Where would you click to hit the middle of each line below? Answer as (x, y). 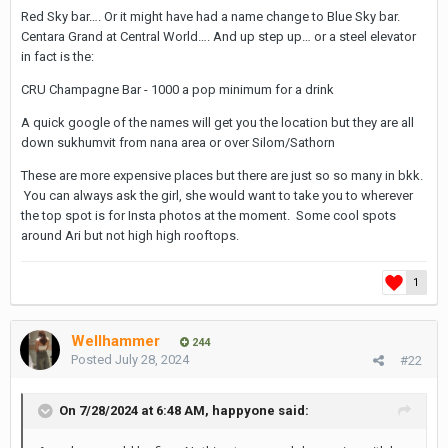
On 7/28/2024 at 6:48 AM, (135, 410)
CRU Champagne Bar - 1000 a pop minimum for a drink (177, 89)
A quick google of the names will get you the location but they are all (217, 122)
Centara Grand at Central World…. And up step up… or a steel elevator (218, 36)
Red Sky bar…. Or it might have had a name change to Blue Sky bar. (210, 16)
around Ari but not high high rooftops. (131, 235)
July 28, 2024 (152, 359)
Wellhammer (115, 341)
